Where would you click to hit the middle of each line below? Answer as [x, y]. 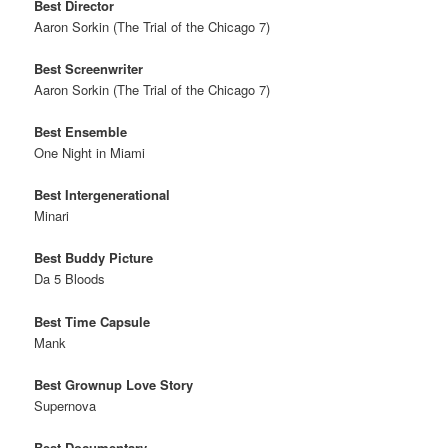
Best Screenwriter [89, 69]
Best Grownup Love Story [114, 384]
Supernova [65, 405]
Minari [52, 216]
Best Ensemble [81, 132]
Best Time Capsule [92, 321]
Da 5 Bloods [70, 279]
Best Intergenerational [102, 195]
